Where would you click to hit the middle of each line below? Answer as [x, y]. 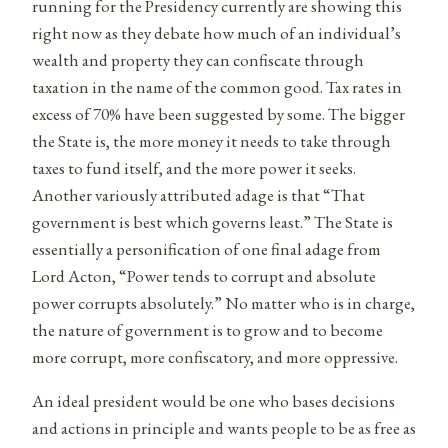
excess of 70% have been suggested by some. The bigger [218, 114]
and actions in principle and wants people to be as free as [224, 428]
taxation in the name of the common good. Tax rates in [217, 87]
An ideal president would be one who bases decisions [213, 401]
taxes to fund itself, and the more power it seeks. [194, 168]
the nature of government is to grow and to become [207, 330]
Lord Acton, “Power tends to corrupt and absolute [204, 276]
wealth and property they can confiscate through [198, 60]
